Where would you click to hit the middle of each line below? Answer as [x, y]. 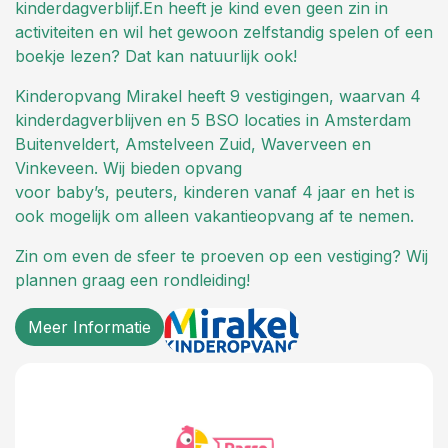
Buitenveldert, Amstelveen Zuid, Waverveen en [193, 144]
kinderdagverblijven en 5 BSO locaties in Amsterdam [213, 120]
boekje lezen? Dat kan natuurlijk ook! [156, 56]
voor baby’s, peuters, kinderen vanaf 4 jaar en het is [215, 192]
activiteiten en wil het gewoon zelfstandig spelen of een [224, 32]
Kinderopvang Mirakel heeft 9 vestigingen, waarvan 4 [218, 96]
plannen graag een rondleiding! [132, 280]
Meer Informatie [89, 327]
